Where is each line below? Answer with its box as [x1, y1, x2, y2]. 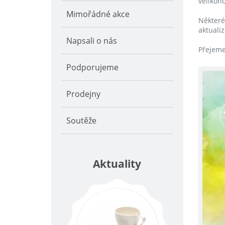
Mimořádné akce [66, 9, 130, 20]
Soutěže [66, 115, 96, 126]
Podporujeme [66, 62, 119, 73]
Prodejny [66, 88, 100, 99]
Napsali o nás [66, 35, 117, 46]
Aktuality [93, 157, 142, 171]
